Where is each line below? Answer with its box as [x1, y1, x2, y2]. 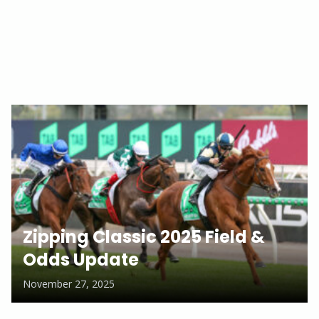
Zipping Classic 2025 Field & [23, 224, 265, 249]
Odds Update [23, 247, 139, 271]
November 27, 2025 [23, 276, 115, 291]
